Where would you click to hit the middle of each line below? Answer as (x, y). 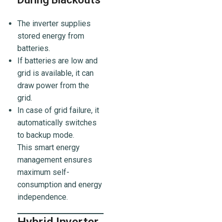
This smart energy (49, 148)
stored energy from (51, 36)
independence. (43, 197)
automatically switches (57, 123)
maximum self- (43, 172)
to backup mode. (46, 135)
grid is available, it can (55, 73)
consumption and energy (60, 185)
